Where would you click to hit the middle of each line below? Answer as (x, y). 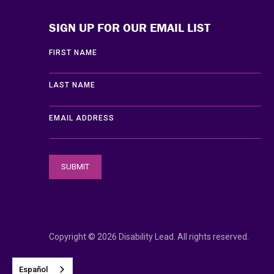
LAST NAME (72, 85)
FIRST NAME (73, 53)
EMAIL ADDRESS (82, 118)
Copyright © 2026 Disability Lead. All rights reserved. (149, 237)
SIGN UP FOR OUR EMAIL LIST (130, 28)
